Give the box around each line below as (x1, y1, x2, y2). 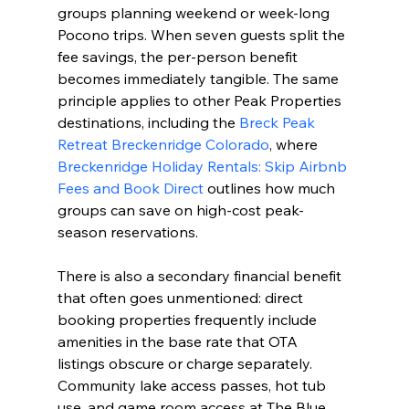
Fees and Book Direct (57, 178, 204, 197)
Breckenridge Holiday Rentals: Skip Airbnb (57, 156, 351, 175)
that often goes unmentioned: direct (57, 288, 307, 307)
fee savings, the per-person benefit (57, 47, 301, 66)
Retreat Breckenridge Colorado (57, 134, 269, 153)
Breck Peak (238, 112, 319, 131)
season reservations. (57, 222, 198, 241)
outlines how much (203, 178, 339, 197)
